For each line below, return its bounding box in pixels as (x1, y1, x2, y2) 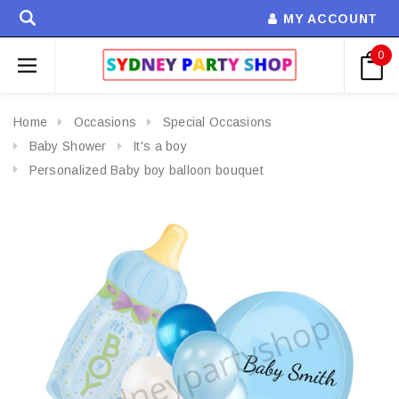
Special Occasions (162, 115, 273, 129)
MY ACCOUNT (283, 12, 378, 26)
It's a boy (133, 138, 188, 153)
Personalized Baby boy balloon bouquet (28, 162, 264, 177)
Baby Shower (28, 138, 107, 153)
